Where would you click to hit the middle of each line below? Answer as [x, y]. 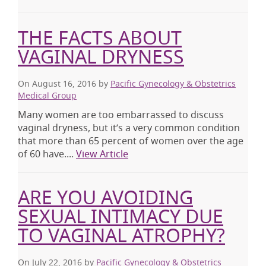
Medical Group [47, 96]
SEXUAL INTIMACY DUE [121, 216]
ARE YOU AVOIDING [105, 197]
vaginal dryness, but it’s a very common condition [129, 128]
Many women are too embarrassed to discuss [121, 115]
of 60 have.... [47, 154]
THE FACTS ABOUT [100, 37]
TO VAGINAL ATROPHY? [121, 235]
